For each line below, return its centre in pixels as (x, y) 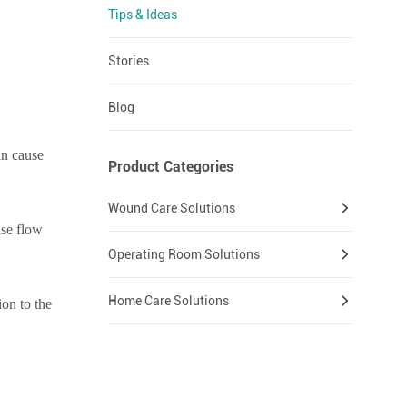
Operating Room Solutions (184, 255)
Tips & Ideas (142, 15)
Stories (128, 61)
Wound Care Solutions (171, 208)
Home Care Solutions (168, 301)
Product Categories (170, 167)
